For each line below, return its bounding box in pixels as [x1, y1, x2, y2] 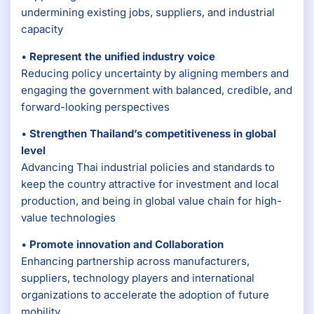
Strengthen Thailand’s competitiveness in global [29, 127, 276, 140]
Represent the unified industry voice [29, 49, 215, 63]
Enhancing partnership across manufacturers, [21, 254, 250, 268]
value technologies [21, 211, 116, 224]
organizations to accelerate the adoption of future [21, 288, 269, 302]
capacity [21, 22, 63, 36]
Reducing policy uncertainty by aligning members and [21, 66, 289, 80]
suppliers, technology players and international [21, 271, 254, 285]
